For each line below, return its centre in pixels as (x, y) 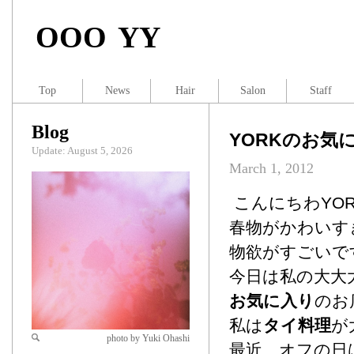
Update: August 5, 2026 (82, 151)
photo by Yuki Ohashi (148, 338)
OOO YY (98, 37)
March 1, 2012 (271, 168)
